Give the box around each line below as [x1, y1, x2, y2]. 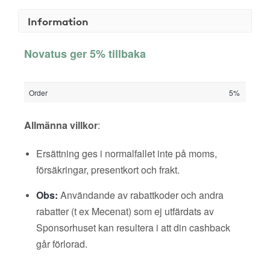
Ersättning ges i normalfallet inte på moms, [36, 146, 217, 160]
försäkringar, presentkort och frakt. [36, 163, 180, 177]
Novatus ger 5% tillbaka [24, 46, 146, 61]
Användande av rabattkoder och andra [58, 188, 224, 202]
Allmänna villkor [24, 118, 98, 132]
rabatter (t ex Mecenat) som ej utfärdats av [36, 204, 214, 218]
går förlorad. [36, 237, 87, 251]
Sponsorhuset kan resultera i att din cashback [36, 221, 230, 234]
